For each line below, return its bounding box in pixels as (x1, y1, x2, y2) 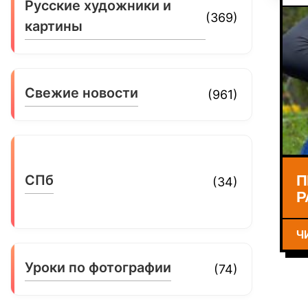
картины (25, 17, 83, 34)
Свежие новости (25, 84, 139, 101)
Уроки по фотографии (25, 258, 172, 276)
